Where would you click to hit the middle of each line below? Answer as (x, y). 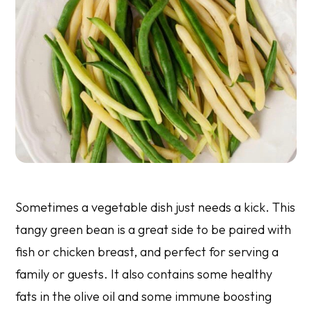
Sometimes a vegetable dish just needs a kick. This (156, 207)
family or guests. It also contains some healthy (144, 274)
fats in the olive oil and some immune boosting (144, 296)
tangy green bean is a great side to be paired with (154, 229)
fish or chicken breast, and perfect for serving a (147, 251)
